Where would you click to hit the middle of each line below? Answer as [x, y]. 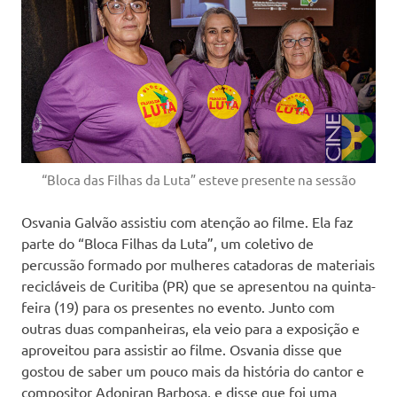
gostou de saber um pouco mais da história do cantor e [193, 371]
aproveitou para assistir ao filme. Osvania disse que [182, 350]
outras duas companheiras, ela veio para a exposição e [191, 328]
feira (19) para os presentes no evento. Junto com [178, 307]
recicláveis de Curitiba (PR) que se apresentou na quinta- [198, 286]
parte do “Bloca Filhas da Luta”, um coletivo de [167, 243]
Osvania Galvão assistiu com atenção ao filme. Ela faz [187, 222]
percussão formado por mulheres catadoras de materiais [198, 265]
